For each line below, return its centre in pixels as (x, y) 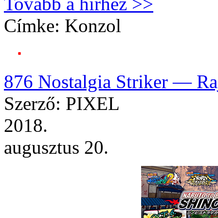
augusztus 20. (56, 147)
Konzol (93, 26)
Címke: (34, 26)
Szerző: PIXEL (62, 104)
